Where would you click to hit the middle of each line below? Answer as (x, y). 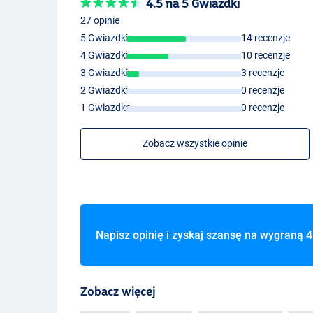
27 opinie (100, 21)
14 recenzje (265, 38)
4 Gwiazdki (104, 56)
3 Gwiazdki (104, 73)
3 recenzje (262, 73)
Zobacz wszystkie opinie (195, 144)
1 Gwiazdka (106, 108)
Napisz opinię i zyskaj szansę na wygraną (201, 235)
